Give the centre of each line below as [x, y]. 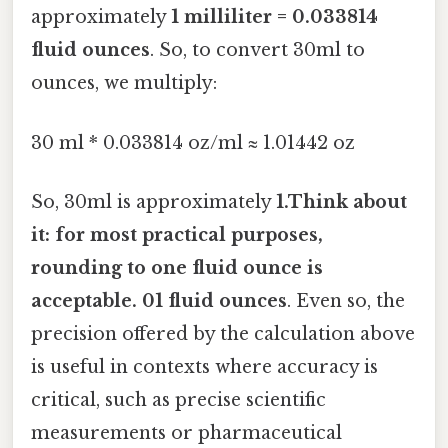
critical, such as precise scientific [178, 399]
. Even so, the [346, 300]
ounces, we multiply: [124, 83]
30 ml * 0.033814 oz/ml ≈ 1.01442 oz [193, 142]
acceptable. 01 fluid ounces [159, 300]
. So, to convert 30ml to [257, 50]
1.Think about [341, 201]
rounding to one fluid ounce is [177, 267]
